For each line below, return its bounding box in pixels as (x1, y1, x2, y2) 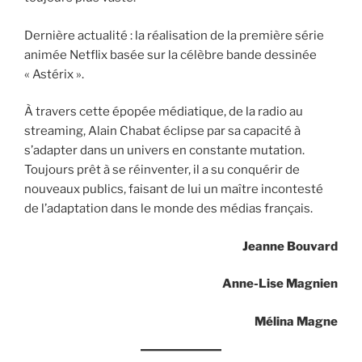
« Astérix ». (24, 66, 84, 82)
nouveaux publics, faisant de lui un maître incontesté (24, 182, 323, 197)
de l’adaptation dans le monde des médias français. (24, 201, 313, 217)
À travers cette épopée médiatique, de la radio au (24, 104, 303, 120)
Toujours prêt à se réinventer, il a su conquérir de (24, 162, 300, 178)
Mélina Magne (255, 314, 338, 329)
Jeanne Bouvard (242, 238, 338, 254)
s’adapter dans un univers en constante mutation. (24, 143, 305, 158)
